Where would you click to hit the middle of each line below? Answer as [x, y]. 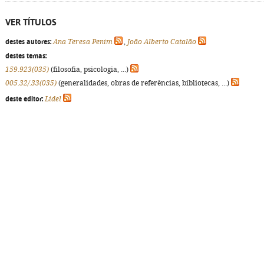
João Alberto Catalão [162, 42]
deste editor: [24, 99]
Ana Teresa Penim [83, 42]
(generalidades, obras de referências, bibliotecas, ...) [144, 83]
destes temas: [26, 56]
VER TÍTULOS [31, 22]
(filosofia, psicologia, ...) [90, 70]
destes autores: [28, 42]
